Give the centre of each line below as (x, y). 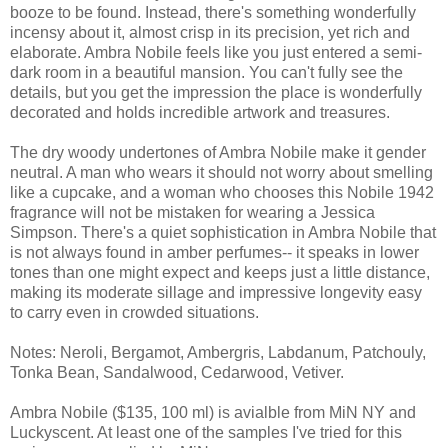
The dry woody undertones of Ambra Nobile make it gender (218, 153)
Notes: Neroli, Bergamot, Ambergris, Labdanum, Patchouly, (218, 353)
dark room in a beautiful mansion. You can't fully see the (206, 73)
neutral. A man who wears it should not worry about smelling (221, 173)
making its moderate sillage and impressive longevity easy (216, 293)
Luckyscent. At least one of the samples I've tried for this (206, 433)
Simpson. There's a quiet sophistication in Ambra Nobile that (223, 233)
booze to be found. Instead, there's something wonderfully (213, 13)
